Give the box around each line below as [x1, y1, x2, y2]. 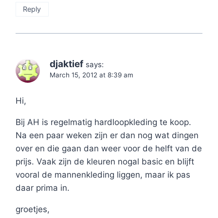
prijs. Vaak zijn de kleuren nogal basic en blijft [16, 156, 194, 166]
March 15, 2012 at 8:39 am [50, 71, 133, 79]
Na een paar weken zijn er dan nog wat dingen [16, 130, 199, 140]
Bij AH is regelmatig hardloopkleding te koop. [16, 117, 191, 127]
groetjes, [16, 204, 50, 214]
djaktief [50, 58, 83, 70]
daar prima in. [16, 182, 70, 193]
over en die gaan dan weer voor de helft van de [16, 143, 202, 153]
